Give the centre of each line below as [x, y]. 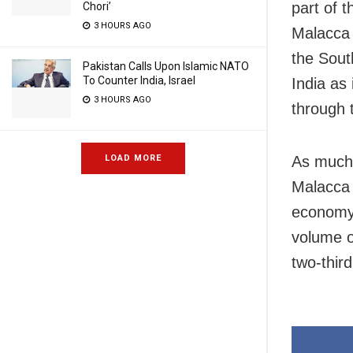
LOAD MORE [133, 158]
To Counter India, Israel [139, 80]
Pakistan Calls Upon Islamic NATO [166, 66]
